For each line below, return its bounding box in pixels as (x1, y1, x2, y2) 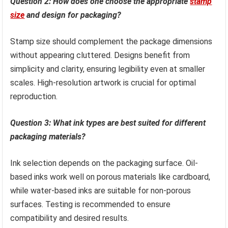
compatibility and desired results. (10, 213, 129, 223)
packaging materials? (10, 131, 86, 141)
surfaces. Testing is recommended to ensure (10, 199, 171, 209)
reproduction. (10, 91, 58, 101)
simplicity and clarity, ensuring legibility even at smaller (10, 64, 206, 74)
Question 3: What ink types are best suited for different (10, 118, 206, 128)
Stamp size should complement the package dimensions (10, 36, 213, 46)
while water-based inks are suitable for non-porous (10, 185, 191, 195)
